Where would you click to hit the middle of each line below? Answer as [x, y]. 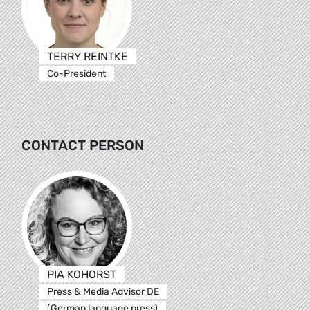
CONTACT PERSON [83, 145]
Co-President [76, 73]
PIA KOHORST [81, 274]
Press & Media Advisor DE [103, 291]
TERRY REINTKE [87, 56]
